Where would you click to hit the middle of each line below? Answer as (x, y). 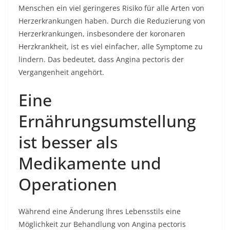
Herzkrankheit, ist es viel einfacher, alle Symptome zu (111, 46)
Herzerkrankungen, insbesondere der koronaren (102, 34)
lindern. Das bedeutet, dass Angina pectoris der (101, 59)
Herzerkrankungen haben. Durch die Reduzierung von (112, 21)
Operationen (68, 184)
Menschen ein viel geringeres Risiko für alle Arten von (111, 8)
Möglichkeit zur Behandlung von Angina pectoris (102, 224)
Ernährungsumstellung (107, 121)
